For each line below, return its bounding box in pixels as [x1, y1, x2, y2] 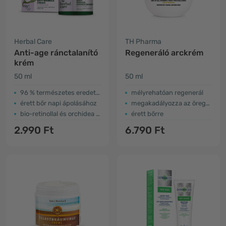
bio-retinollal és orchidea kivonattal [20, 110, 96, 118]
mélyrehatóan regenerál [131, 89, 203, 96]
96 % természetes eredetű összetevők [20, 89, 96, 96]
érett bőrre [131, 110, 163, 118]
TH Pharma [125, 37, 161, 46]
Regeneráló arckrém [125, 48, 203, 58]
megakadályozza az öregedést [131, 99, 206, 107]
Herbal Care [14, 37, 52, 46]
